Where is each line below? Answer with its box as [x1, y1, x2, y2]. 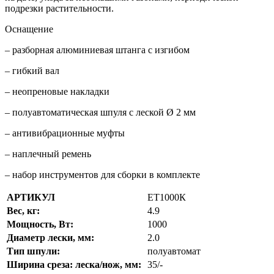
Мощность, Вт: [7, 218, 73, 229]
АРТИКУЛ [7, 191, 55, 202]
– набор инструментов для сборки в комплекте [5, 169, 200, 180]
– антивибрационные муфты [5, 127, 125, 138]
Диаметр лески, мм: [7, 232, 94, 243]
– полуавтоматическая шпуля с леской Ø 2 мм [5, 106, 196, 117]
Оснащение [5, 23, 53, 34]
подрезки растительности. [5, 2, 114, 13]
